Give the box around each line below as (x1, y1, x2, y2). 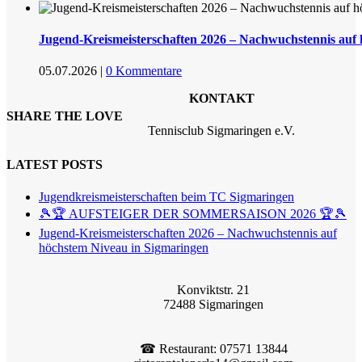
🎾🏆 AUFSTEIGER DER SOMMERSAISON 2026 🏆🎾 (39, 206, 347, 221)
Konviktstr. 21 (177, 282, 250, 297)
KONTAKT (188, 91, 255, 106)
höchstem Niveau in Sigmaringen (39, 240, 208, 255)
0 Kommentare (106, 64, 182, 78)
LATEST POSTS (6, 158, 103, 172)
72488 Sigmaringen (163, 297, 263, 311)
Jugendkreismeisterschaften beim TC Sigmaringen (39, 189, 294, 204)
